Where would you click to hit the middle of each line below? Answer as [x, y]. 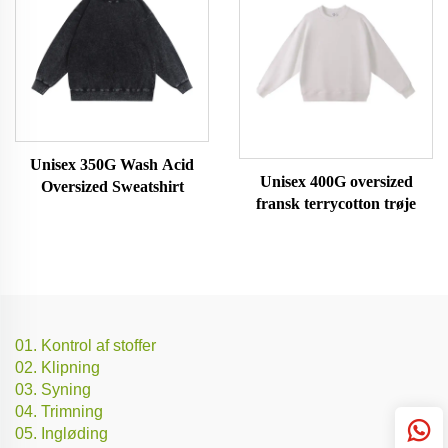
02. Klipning [57, 367]
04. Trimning [59, 411]
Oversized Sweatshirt [112, 186]
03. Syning [53, 389]
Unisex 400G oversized [336, 181]
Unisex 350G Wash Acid [112, 164]
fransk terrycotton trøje [336, 203]
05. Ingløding [61, 433]
